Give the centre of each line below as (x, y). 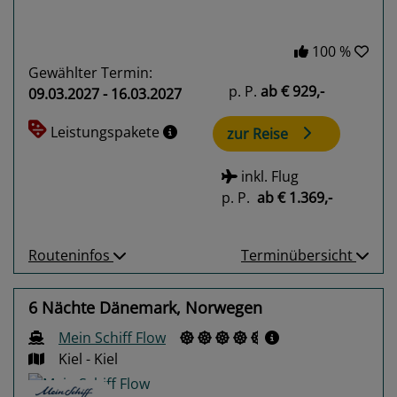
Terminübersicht (299, 256)
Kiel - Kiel (88, 359)
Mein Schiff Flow (112, 338)
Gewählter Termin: (90, 72)
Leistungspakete (107, 132)
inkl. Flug (268, 176)
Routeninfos (71, 256)
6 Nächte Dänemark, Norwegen (145, 308)
